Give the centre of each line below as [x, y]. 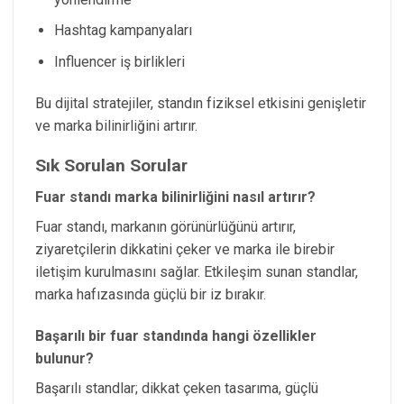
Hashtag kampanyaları [123, 31]
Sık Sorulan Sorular [111, 166]
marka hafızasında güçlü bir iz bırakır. [151, 294]
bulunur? [64, 358]
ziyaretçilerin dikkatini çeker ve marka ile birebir [185, 249]
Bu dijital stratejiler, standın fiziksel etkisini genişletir [201, 103]
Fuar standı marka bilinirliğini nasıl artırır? [175, 197]
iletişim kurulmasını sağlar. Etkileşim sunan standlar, [197, 271]
